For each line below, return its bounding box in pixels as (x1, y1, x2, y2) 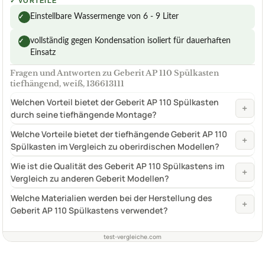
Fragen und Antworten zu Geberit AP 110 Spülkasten (10, 67, 219, 78)
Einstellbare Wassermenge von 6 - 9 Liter (30, 12, 179, 21)
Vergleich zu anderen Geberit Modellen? (11, 172, 169, 184)
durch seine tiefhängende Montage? (11, 108, 157, 120)
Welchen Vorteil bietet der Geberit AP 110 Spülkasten (11, 96, 219, 108)
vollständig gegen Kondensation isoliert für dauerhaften (30, 36, 231, 45)
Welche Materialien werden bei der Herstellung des (11, 192, 212, 203)
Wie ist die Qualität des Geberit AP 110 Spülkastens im (11, 160, 224, 172)
